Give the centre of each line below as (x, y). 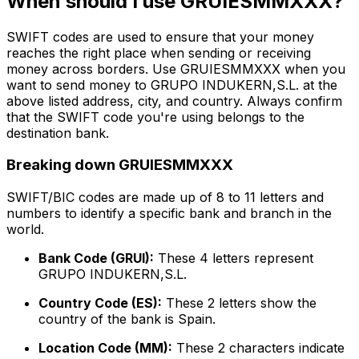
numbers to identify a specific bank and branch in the (169, 214)
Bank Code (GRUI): (96, 258)
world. (25, 230)
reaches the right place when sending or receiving (159, 52)
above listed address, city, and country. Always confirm (174, 101)
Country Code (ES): (100, 303)
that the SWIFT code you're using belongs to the (155, 117)
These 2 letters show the (239, 303)
